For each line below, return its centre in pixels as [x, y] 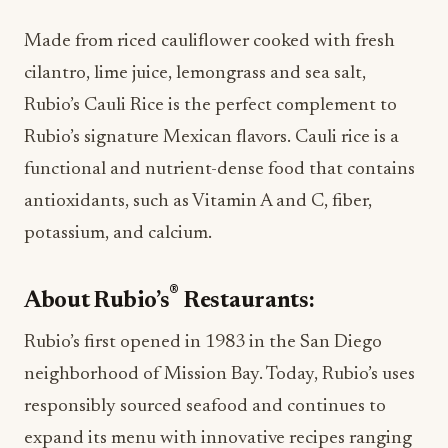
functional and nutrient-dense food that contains [219, 170]
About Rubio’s [97, 301]
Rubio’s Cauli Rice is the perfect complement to [210, 106]
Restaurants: [247, 301]
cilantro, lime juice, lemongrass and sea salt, [195, 74]
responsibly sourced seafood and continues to [205, 406]
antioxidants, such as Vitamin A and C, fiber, [198, 202]
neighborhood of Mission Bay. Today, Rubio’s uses [219, 374]
